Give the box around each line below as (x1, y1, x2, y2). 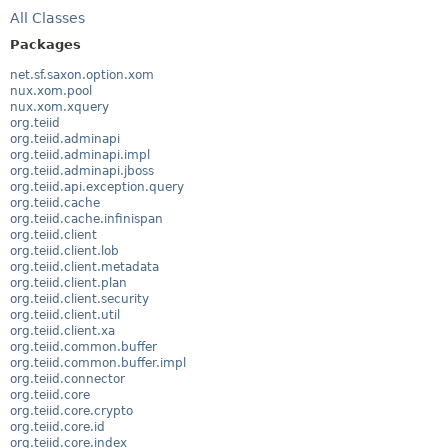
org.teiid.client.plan (10, 275, 127, 290)
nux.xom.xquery (10, 99, 109, 114)
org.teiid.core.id (10, 419, 105, 434)
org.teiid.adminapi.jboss (10, 163, 154, 178)
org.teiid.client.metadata (10, 259, 159, 274)
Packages (10, 36, 81, 52)
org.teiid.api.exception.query (10, 179, 184, 194)
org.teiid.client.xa (10, 323, 115, 338)
